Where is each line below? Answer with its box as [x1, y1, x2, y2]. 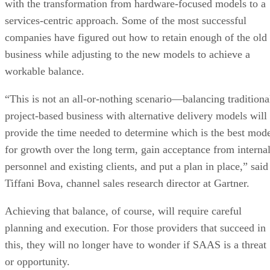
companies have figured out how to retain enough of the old [5, 31, 267, 43]
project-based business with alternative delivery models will [5, 109, 267, 122]
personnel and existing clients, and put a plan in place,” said [5, 160, 268, 172]
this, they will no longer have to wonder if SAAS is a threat [5, 238, 266, 251]
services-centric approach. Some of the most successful [5, 14, 246, 27]
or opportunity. [5, 255, 70, 268]
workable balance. [5, 64, 84, 77]
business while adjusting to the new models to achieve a [5, 48, 250, 60]
